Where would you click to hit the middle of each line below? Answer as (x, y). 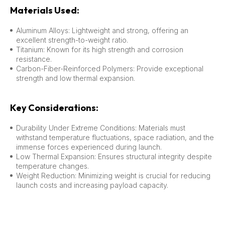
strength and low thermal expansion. (76, 78)
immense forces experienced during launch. (89, 147)
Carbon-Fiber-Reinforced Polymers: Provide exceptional (110, 68)
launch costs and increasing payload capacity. (92, 185)
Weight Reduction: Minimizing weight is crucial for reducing (113, 175)
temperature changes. (52, 166)
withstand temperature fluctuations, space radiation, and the (115, 137)
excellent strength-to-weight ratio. (72, 40)
